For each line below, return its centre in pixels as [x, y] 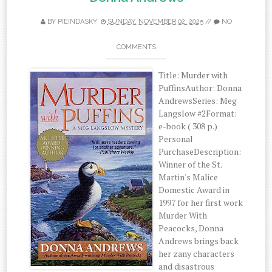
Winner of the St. [190, 164]
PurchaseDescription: [200, 151]
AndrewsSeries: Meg [198, 100]
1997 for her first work [201, 202]
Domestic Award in [194, 190]
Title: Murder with [193, 75]
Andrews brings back [199, 241]
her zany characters [197, 253]
